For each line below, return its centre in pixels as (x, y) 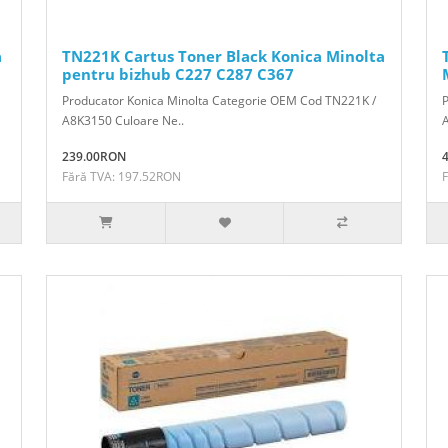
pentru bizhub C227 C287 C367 (178, 73)
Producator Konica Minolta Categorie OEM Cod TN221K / (219, 100)
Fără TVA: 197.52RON (121, 176)
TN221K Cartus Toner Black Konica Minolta (223, 55)
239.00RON (94, 156)
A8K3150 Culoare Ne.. (123, 120)
